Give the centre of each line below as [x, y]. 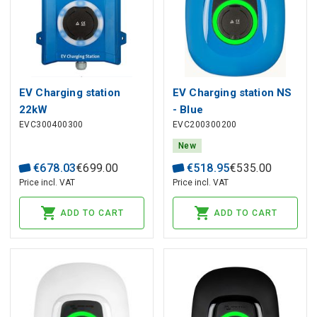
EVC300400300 [51, 125]
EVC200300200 [205, 125]
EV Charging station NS [232, 92]
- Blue [188, 109]
